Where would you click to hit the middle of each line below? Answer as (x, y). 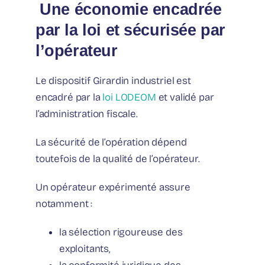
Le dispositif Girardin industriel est (113, 81)
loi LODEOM (129, 98)
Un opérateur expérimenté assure (113, 188)
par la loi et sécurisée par (130, 30)
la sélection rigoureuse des (121, 232)
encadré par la (69, 98)
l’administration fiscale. (87, 114)
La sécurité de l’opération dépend (111, 143)
